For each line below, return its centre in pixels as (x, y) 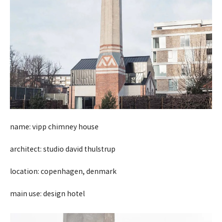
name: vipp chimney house (55, 128)
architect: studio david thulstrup (63, 150)
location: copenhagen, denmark (64, 172)
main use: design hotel (47, 194)
